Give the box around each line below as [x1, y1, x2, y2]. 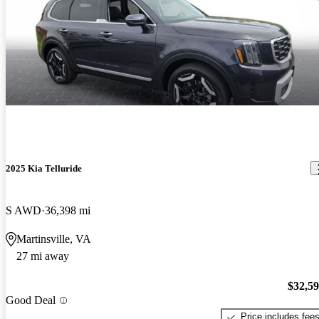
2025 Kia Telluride [6, 162, 82, 174]
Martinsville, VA [16, 232, 91, 245]
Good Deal [6, 294, 56, 307]
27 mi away [16, 249, 69, 262]
